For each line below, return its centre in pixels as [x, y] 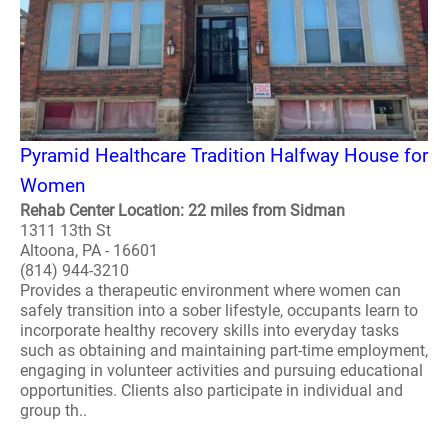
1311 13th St [65, 230]
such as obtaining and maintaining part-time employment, [224, 350]
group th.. [53, 410]
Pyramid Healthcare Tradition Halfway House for [224, 155]
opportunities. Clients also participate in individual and [211, 390]
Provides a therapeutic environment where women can [210, 290]
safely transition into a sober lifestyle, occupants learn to [219, 310]
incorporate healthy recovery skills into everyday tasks [209, 330]
